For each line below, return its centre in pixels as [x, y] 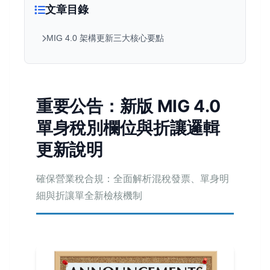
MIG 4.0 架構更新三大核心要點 [105, 38]
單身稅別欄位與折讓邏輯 [128, 128]
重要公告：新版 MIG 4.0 [128, 106]
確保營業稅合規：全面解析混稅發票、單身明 [133, 178]
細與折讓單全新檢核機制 [89, 195]
